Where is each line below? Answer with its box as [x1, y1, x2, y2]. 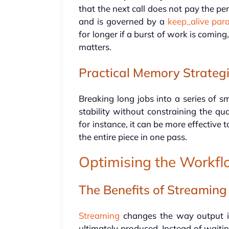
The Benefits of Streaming [79, 182, 227, 198]
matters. [79, 41, 112, 53]
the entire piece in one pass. [79, 131, 188, 143]
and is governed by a [79, 16, 168, 27]
